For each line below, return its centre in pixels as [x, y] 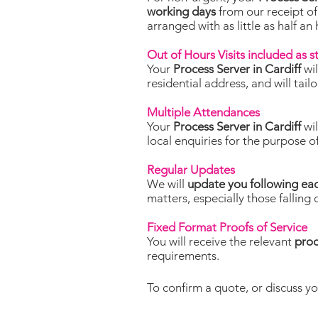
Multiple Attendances [203, 112]
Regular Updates [191, 170]
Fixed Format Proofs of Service [227, 227]
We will [167, 184]
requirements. [183, 256]
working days [181, 11]
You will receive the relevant [221, 241]
